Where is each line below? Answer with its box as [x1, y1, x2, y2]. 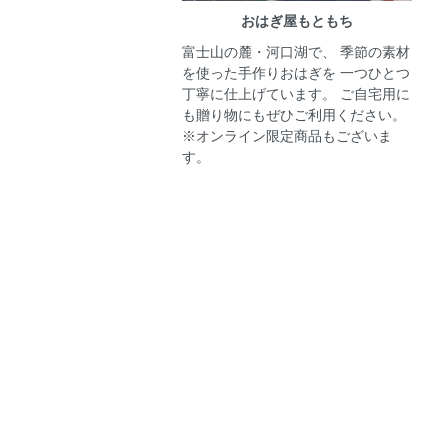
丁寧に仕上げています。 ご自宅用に [182, 86, 410, 103]
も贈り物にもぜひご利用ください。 [182, 107, 406, 124]
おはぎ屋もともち [241, 13, 353, 30]
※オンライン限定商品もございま [182, 128, 392, 145]
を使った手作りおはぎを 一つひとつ [182, 65, 410, 82]
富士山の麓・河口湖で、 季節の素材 [182, 44, 410, 61]
